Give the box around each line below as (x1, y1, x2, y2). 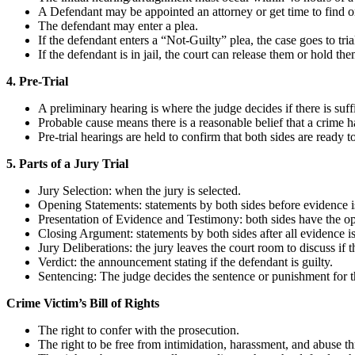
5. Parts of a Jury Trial (6, 156, 128, 170)
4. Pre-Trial (6, 74, 68, 88)
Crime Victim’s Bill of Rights (6, 296, 159, 310)
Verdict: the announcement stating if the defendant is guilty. (38, 254, 333, 269)
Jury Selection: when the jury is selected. (38, 183, 241, 197)
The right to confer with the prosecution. (38, 323, 239, 337)
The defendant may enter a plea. (38, 18, 198, 32)
